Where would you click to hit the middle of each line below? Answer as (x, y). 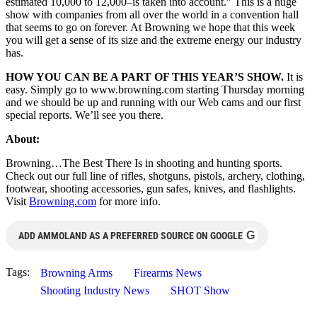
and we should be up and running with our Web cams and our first (153, 102)
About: (23, 139)
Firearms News (168, 272)
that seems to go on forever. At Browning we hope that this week (150, 27)
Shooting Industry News (95, 290)
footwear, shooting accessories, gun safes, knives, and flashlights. (152, 188)
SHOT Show (200, 290)
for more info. (128, 201)
